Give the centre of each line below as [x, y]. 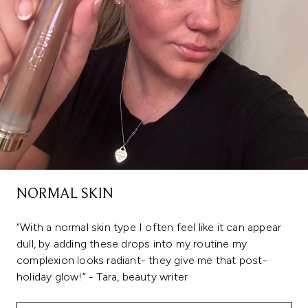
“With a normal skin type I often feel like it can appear [149, 228]
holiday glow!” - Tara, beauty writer [102, 277]
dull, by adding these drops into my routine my [132, 244]
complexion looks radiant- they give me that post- [142, 261]
